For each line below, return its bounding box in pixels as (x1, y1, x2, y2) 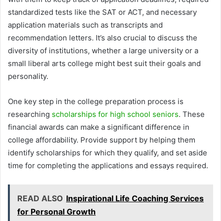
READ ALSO (17, 193, 63, 203)
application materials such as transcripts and (8, 20, 163, 30)
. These (179, 109, 205, 119)
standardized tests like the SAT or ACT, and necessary (8, 7, 197, 17)
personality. (8, 71, 48, 81)
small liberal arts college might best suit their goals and (8, 58, 201, 68)
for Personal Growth (17, 206, 96, 217)
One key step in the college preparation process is (8, 96, 184, 106)
